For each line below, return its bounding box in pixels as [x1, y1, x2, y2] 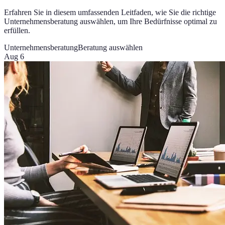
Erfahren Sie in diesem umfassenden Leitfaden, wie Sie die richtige [4, 8, 216, 17]
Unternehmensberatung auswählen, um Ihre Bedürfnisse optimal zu [4, 17, 217, 26]
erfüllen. [4, 26, 30, 35]
